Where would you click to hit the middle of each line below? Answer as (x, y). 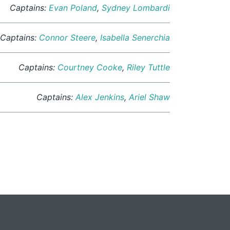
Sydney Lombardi (136, 8)
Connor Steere (67, 38)
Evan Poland (73, 8)
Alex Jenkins (100, 97)
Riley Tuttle (148, 68)
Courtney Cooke (90, 68)
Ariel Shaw (149, 97)
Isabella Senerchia (135, 38)
